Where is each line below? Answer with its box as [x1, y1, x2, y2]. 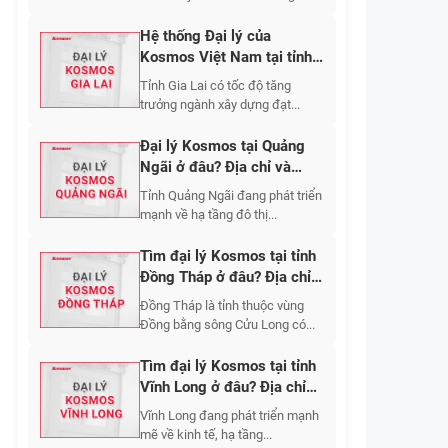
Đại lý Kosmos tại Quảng [140, 137, 305, 155]
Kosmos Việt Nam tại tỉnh [140, 48, 312, 66]
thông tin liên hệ [140, 179, 247, 197]
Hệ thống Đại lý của [140, 27, 271, 45]
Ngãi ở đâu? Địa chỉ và [140, 158, 291, 176]
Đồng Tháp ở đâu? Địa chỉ [140, 268, 311, 286]
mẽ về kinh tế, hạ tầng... [140, 427, 272, 442]
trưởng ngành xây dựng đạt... [140, 97, 300, 112]
